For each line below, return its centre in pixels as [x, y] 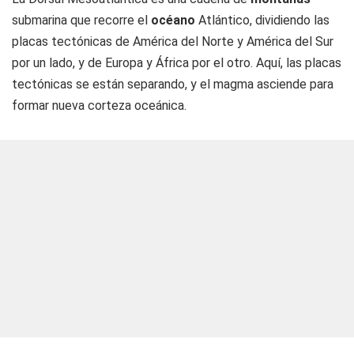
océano [173, 20]
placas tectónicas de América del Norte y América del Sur [173, 41]
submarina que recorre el [80, 20]
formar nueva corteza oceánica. [99, 105]
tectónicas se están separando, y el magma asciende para [173, 84]
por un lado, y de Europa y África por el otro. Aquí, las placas [177, 63]
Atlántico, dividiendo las [264, 20]
